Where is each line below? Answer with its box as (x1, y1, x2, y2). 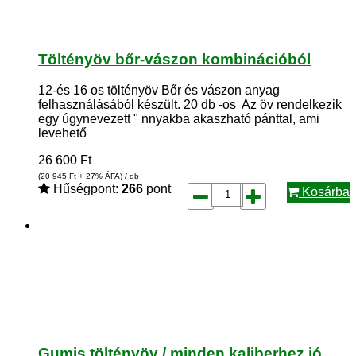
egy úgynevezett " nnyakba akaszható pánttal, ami (38, 111, 319, 126)
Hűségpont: (50, 181, 122, 195)
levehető (38, 126, 87, 140)
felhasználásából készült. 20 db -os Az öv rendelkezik (38, 97, 342, 111)
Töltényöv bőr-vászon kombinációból (38, 51, 311, 68)
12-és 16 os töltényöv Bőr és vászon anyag (38, 83, 280, 97)
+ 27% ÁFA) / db (76, 171, 139, 180)
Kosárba (299, 184, 350, 199)
